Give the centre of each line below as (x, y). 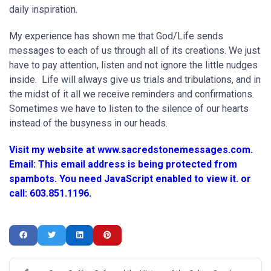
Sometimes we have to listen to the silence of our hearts (129, 109)
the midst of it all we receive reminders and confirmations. (133, 94)
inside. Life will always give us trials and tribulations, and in (135, 80)
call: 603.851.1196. (51, 193)
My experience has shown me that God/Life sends (116, 36)
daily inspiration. (44, 9)
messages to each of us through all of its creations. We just (135, 51)
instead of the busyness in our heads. (90, 123)
